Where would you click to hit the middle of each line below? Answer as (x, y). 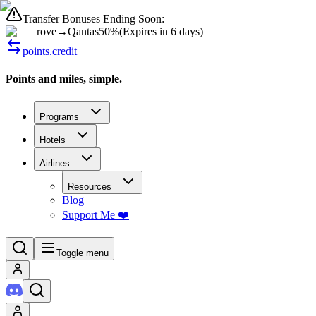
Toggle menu (83, 253)
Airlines (55, 163)
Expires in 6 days (161, 31)
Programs (59, 116)
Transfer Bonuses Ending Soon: (93, 19)
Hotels (53, 140)
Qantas (83, 31)
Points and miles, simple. (64, 79)
